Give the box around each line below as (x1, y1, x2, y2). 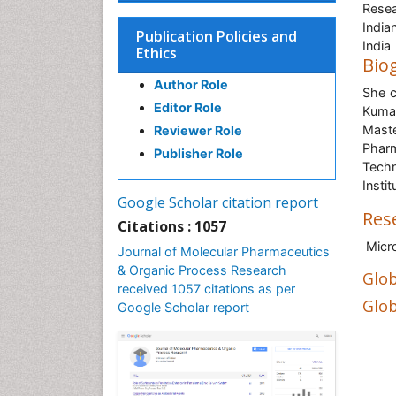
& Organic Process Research (118, 263, 286, 278)
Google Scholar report (118, 300, 249, 315)
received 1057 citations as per (118, 281, 295, 296)
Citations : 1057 (118, 217, 226, 236)
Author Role (154, 77, 228, 92)
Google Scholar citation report (118, 193, 318, 212)
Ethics (136, 43, 177, 63)
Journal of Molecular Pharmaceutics (118, 244, 330, 259)
